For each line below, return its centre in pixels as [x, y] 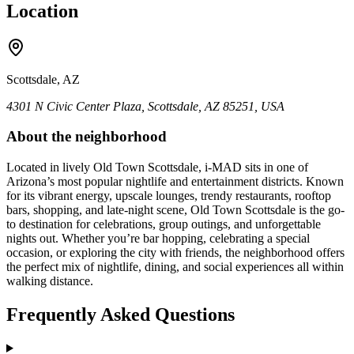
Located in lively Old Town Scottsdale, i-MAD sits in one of [157, 168]
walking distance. [50, 281]
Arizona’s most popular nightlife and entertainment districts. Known [175, 182]
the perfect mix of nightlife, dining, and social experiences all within [175, 267]
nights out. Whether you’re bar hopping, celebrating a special [158, 239]
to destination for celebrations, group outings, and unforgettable [164, 224]
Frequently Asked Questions [121, 315]
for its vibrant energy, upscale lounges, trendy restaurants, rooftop [169, 196]
